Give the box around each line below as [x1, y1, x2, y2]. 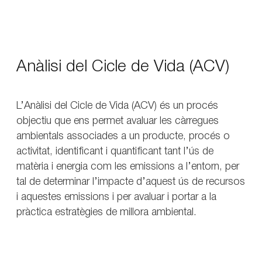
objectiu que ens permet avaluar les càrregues [16, 116, 219, 126]
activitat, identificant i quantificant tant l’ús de [16, 146, 213, 156]
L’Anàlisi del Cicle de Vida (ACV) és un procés [16, 101, 218, 111]
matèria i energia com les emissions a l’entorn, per [16, 161, 239, 171]
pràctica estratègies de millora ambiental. [16, 207, 196, 217]
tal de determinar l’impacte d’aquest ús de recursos [16, 177, 245, 187]
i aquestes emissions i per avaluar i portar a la [16, 192, 216, 202]
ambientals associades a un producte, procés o [16, 131, 230, 141]
